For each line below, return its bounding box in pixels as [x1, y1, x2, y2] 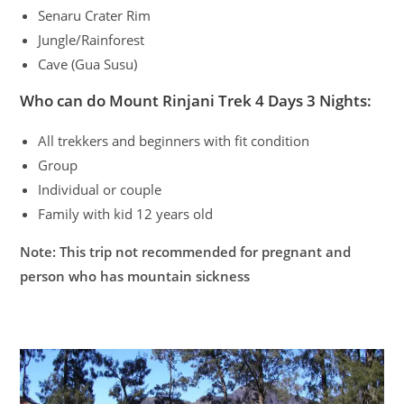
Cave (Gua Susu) [38, 55, 138, 74]
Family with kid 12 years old [38, 205, 214, 224]
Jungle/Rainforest [38, 31, 145, 50]
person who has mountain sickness [20, 267, 251, 286]
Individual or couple [38, 180, 162, 199]
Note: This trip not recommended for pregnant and [20, 243, 352, 262]
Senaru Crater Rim [38, 6, 151, 25]
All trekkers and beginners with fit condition [38, 132, 310, 151]
